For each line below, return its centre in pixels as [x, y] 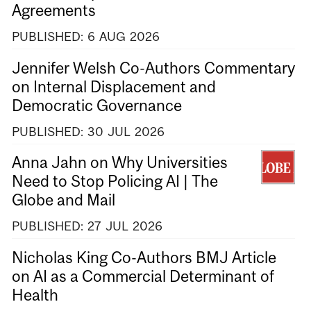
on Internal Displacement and [114, 86]
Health [35, 295]
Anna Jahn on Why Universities [120, 163]
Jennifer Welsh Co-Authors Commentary [153, 68]
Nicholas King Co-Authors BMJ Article [144, 257]
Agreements [54, 11]
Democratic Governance [97, 105]
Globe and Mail [64, 200]
